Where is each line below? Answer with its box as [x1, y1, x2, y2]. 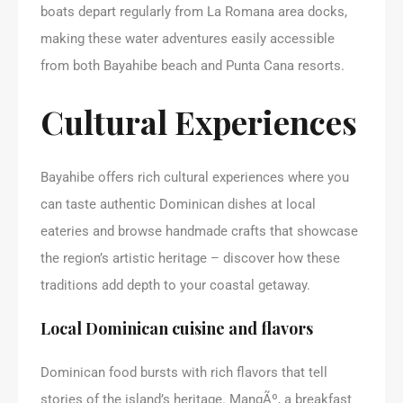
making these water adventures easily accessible [40, 30, 335, 47]
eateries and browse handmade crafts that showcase [40, 222, 358, 239]
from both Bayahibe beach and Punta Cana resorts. [40, 57, 345, 74]
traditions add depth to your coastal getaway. [40, 276, 310, 293]
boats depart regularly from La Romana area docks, [40, 3, 347, 20]
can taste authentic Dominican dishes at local [40, 195, 316, 212]
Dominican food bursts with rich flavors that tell [40, 363, 327, 381]
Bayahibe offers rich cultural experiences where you [40, 168, 349, 185]
